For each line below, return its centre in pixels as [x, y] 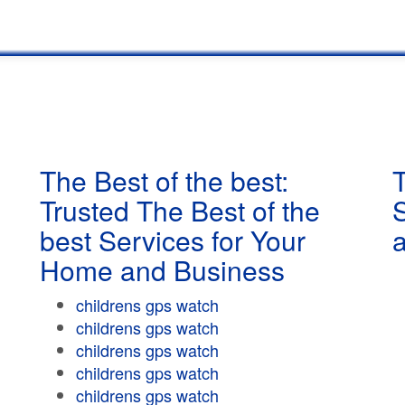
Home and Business [162, 270]
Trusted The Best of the [180, 210]
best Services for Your [173, 240]
